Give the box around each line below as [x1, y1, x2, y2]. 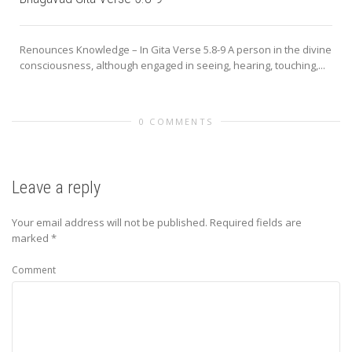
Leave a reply [12, 178, 101, 198]
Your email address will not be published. [12, 215, 207, 230]
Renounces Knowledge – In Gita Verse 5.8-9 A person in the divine [20, 42, 332, 57]
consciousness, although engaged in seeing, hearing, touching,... [20, 58, 325, 73]
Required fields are [210, 215, 302, 230]
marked [12, 231, 51, 246]
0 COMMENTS [139, 115, 213, 128]
